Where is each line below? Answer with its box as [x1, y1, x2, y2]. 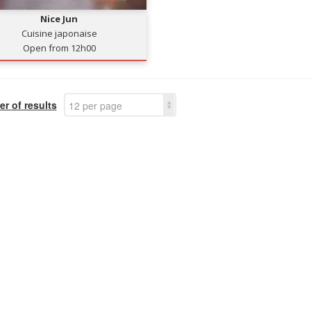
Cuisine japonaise [21, 27, 97, 40]
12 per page [68, 99, 122, 112]
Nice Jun [40, 12, 78, 25]
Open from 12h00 [22, 42, 96, 54]
